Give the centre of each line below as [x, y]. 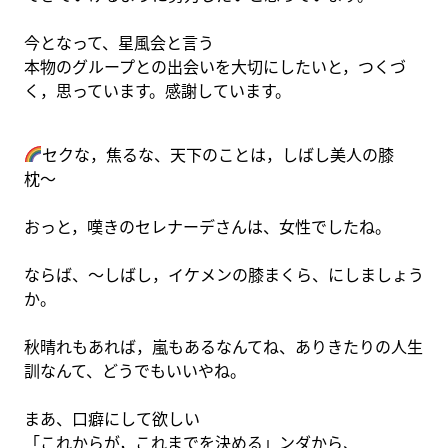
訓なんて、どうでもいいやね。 [135, 370]
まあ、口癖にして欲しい [112, 418]
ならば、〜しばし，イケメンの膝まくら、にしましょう [224, 274]
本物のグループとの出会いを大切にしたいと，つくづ [215, 66]
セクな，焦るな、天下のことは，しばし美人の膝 [218, 154]
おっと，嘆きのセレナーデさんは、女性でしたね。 [207, 226]
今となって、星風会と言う [119, 42]
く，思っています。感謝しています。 [157, 90]
